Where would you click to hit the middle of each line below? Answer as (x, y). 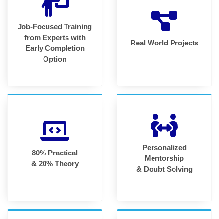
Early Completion (55, 48)
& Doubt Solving (164, 169)
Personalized (164, 147)
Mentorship (164, 158)
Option (55, 59)
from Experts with (55, 37)
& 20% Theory (55, 163)
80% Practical (55, 153)
